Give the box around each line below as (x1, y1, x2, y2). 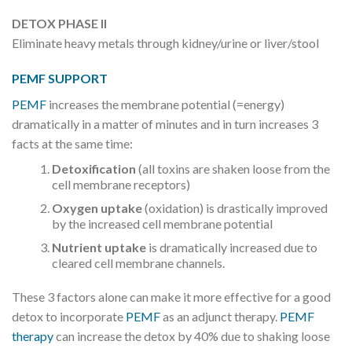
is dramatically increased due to (145, 239, 317, 255)
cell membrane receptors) (51, 177, 190, 192)
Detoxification (51, 161, 136, 177)
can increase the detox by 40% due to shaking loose (53, 328, 330, 344)
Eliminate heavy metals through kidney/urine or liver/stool (12, 35, 319, 50)
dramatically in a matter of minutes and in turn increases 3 (12, 116, 318, 132)
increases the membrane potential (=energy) (46, 97, 284, 112)
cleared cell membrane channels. (51, 255, 225, 270)
